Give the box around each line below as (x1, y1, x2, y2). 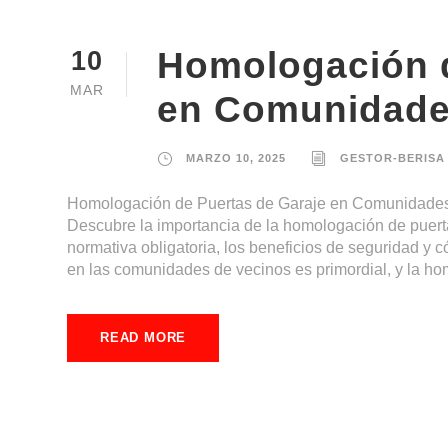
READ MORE (100, 329, 187, 345)
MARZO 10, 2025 (186, 151, 286, 164)
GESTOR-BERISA (340, 151, 445, 164)
